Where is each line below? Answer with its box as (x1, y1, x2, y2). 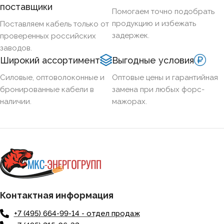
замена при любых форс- (112, 85, 204, 94)
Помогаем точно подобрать (112, 7, 214, 16)
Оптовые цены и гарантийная (112, 73, 218, 82)
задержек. (112, 31, 149, 40)
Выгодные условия (112, 55, 194, 66)
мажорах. (112, 97, 147, 106)
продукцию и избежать (112, 19, 196, 28)
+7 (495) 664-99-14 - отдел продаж (13, 209, 140, 218)
